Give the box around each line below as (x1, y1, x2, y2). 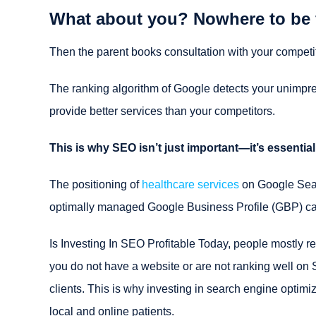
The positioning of (49, 178, 142, 190)
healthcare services (142, 178, 239, 190)
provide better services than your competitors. (49, 104, 275, 117)
